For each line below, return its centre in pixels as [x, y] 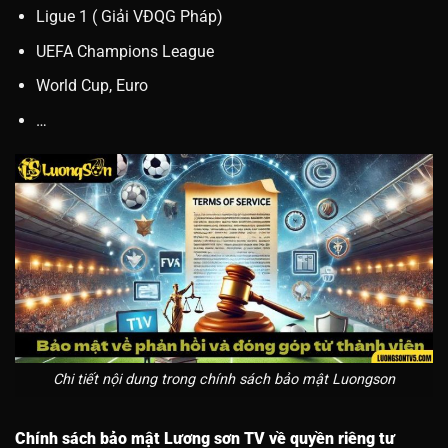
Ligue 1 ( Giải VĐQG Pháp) [129, 17]
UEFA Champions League [124, 51]
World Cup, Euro [91, 86]
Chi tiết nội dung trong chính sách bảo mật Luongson [224, 380]
